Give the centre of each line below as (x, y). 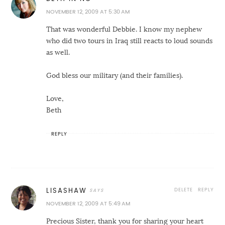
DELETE (183, 190)
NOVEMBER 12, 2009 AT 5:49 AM (88, 204)
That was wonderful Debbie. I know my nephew (124, 29)
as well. (58, 52)
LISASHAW (67, 191)
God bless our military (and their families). (115, 76)
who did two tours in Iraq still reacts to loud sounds (130, 41)
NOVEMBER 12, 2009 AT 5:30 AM (88, 12)
